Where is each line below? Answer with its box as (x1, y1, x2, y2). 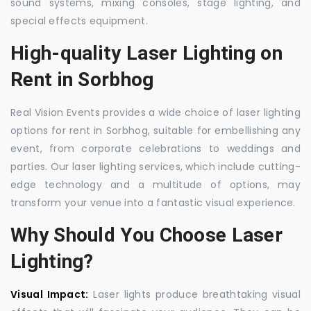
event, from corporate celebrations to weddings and (10, 142, 301, 155)
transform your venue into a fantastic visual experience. (10, 196, 296, 210)
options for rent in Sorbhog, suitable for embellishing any (10, 124, 301, 137)
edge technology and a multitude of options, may (10, 178, 301, 192)
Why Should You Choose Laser (10, 224, 283, 246)
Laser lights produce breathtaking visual (88, 287, 301, 301)
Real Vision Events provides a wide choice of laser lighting (10, 106, 301, 119)
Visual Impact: (10, 287, 89, 301)
